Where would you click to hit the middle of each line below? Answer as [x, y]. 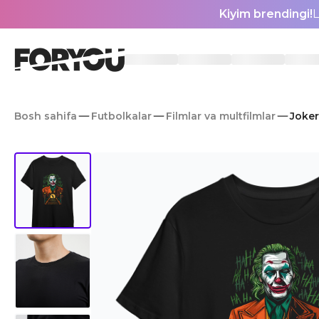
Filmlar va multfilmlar [221, 116]
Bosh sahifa [46, 116]
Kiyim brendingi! [266, 14]
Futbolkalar [121, 116]
